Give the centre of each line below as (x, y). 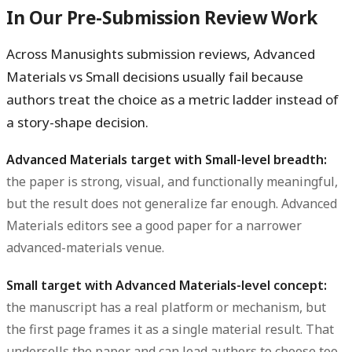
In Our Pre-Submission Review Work (162, 18)
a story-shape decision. (77, 123)
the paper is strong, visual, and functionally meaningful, (172, 182)
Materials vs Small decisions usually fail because (155, 77)
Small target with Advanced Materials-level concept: (167, 285)
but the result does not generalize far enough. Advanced (172, 204)
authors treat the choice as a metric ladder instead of (172, 100)
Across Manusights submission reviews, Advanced (161, 54)
